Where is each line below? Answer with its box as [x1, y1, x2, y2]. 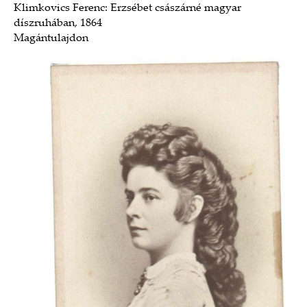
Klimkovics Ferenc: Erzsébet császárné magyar [14, 2, 241, 14]
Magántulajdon [14, 32, 88, 45]
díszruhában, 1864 [14, 17, 102, 29]
